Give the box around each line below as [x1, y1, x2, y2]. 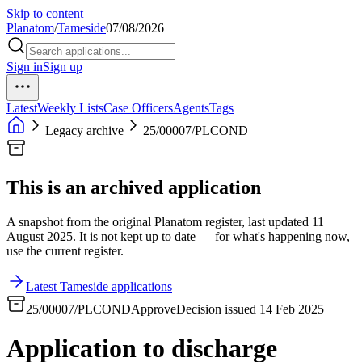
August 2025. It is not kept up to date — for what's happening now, [6, 229, 350, 243]
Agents [173, 101, 209, 115]
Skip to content [6, 6, 83, 20]
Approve [131, 301, 176, 316]
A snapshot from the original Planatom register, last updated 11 [6, 214, 324, 229]
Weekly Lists [37, 101, 103, 115]
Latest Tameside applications [26, 279, 172, 293]
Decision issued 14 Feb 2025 [176, 301, 324, 316]
